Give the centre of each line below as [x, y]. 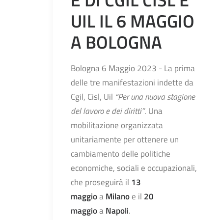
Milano [119, 196]
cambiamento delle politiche [121, 153]
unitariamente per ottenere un [125, 139]
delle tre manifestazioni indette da [132, 82]
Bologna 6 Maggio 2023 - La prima [133, 68]
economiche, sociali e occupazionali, [134, 168]
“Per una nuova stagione [155, 96]
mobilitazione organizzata [117, 125]
